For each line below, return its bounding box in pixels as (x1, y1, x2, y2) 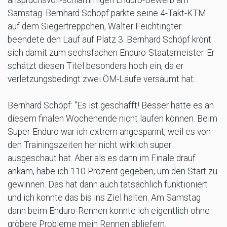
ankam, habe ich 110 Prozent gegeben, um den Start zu (8, 166, 217, 176)
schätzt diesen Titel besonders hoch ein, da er (8, 60, 183, 71)
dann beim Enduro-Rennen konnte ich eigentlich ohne (8, 205, 210, 216)
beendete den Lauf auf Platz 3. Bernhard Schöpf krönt (8, 34, 211, 45)
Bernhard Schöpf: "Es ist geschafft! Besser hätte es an (8, 100, 214, 110)
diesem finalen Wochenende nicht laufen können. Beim (8, 113, 217, 124)
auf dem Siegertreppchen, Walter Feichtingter (8, 21, 181, 31)
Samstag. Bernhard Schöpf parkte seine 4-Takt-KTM (8, 8, 206, 18)
